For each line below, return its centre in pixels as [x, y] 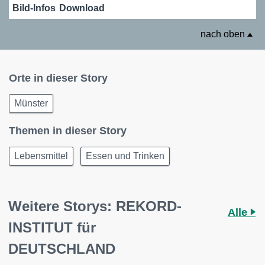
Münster [31, 103]
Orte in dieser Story [58, 78]
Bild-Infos [34, 8]
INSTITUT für [52, 227]
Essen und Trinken [125, 156]
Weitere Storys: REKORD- [95, 206]
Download [82, 8]
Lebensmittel [41, 156]
